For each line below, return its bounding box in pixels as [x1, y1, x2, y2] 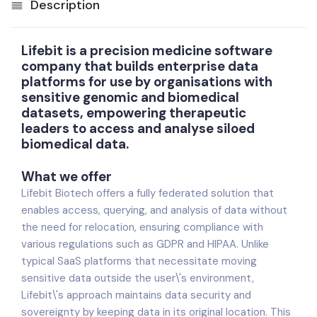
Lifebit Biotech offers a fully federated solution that [21, 186, 274, 200]
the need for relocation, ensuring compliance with [21, 220, 263, 234]
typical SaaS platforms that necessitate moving [21, 254, 257, 268]
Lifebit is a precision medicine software [21, 42, 272, 59]
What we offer [21, 168, 112, 185]
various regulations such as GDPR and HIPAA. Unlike [21, 237, 269, 251]
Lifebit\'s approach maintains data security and [21, 288, 251, 302]
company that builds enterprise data [21, 58, 258, 75]
